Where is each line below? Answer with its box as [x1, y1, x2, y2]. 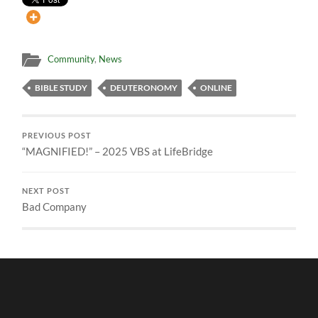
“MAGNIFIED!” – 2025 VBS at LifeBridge [22, 144, 214, 158]
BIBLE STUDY [35, 82, 88, 93]
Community [48, 53, 95, 65]
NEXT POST [22, 186, 71, 195]
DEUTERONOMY [110, 82, 178, 93]
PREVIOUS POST [22, 131, 92, 140]
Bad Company [22, 199, 87, 213]
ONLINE [200, 82, 233, 93]
